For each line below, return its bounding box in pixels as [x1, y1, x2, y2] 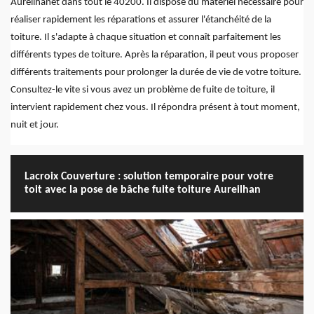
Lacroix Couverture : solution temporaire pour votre [25, 171, 273, 183]
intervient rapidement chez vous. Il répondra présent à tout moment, [11, 102, 300, 114]
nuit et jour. [11, 120, 59, 131]
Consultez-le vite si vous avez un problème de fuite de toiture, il [11, 85, 275, 96]
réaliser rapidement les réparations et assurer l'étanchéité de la [11, 15, 271, 26]
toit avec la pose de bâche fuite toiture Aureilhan [25, 184, 261, 196]
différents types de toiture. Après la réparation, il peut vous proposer [11, 50, 299, 61]
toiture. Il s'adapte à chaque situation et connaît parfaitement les [11, 32, 281, 43]
